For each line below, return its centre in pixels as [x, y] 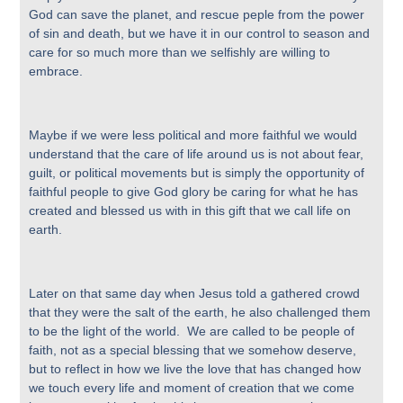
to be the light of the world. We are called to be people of [192, 331]
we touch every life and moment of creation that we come [192, 387]
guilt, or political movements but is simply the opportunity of [197, 172]
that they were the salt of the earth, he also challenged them [200, 312]
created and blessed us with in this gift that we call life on [190, 210]
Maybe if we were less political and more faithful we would [193, 134]
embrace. [58, 71]
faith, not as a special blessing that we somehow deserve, [193, 349]
